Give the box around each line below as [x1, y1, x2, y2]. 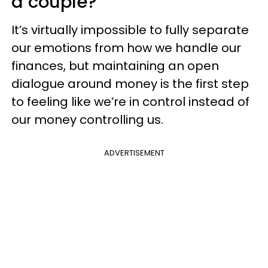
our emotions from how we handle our [11, 39, 241, 56]
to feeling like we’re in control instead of [11, 93, 249, 110]
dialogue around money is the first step [11, 75, 249, 92]
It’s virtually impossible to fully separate [11, 22, 249, 38]
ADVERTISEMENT [103, 147, 165, 159]
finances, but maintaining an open [11, 57, 219, 74]
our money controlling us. [11, 111, 163, 128]
